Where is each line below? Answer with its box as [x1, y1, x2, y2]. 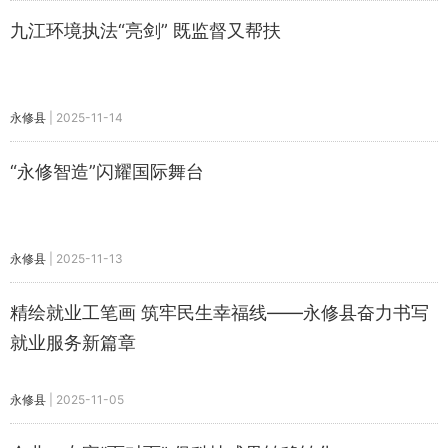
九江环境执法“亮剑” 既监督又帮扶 [10, 20, 281, 41]
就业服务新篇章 [10, 332, 136, 353]
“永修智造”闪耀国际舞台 [10, 161, 204, 182]
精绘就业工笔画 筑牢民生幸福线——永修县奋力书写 [10, 302, 429, 323]
